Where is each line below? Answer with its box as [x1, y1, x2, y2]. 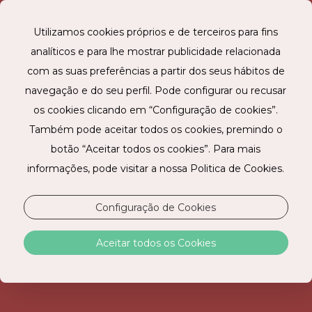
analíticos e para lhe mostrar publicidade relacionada [31, 45, 281, 58]
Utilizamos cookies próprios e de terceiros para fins [33, 26, 279, 38]
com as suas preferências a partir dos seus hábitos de [26, 65, 285, 77]
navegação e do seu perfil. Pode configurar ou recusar [25, 84, 287, 97]
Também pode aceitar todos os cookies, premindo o [29, 123, 283, 136]
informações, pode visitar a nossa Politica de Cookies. [27, 162, 285, 175]
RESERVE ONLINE [111, 57, 201, 70]
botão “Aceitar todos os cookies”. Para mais [51, 143, 261, 155]
